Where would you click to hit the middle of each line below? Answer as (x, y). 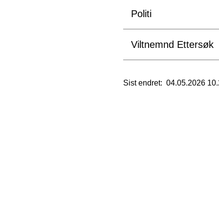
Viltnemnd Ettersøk (172, 44)
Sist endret (142, 83)
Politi (141, 14)
